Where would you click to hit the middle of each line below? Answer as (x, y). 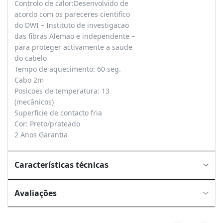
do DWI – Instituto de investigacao (71, 25)
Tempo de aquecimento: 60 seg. (67, 69)
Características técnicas (61, 165)
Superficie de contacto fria (58, 113)
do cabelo (30, 58)
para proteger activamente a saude (73, 47)
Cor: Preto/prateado (47, 124)
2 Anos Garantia (41, 135)
